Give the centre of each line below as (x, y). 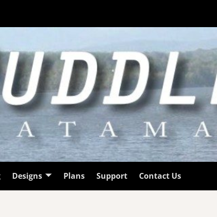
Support (112, 176)
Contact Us (160, 176)
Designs (27, 176)
